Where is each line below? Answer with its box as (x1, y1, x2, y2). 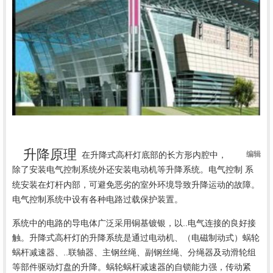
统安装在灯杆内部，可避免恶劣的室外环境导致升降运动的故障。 (12, 180, 260, 190)
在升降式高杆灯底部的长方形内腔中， (82, 150, 227, 160)
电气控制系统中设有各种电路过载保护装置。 (12, 194, 183, 205)
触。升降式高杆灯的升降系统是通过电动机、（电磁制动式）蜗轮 (12, 233, 260, 243)
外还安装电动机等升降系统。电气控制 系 (97, 165, 253, 175)
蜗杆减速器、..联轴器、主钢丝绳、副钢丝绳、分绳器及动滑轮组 (12, 247, 256, 258)
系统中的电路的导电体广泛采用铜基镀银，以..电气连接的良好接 (12, 218, 256, 229)
